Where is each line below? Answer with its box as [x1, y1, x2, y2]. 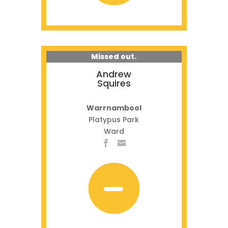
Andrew [96, 68, 132, 80]
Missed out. [91, 51, 137, 62]
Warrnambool [86, 103, 141, 113]
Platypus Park [89, 115, 139, 125]
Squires [97, 77, 131, 90]
